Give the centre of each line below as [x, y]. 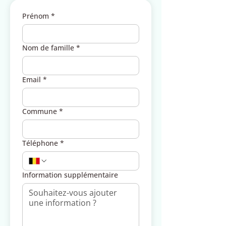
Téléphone [40, 143]
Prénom [36, 16]
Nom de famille [48, 48]
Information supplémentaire [70, 175]
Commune [40, 111]
